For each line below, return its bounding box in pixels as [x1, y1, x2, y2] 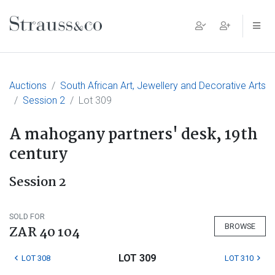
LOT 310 [224, 254, 254, 263]
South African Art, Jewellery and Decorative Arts [60, 80, 266, 91]
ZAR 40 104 [9, 222, 80, 243]
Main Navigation [9, 23, 143, 48]
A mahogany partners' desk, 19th [9, 123, 258, 147]
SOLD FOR [9, 212, 45, 221]
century [9, 142, 68, 167]
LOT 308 [21, 254, 50, 263]
